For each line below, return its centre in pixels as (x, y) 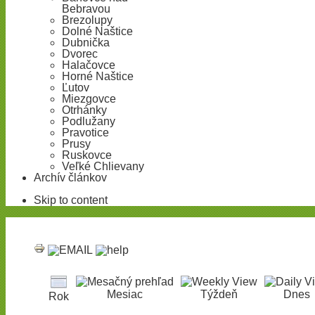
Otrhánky (84, 110)
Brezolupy (87, 20)
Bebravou (86, 8)
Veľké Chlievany (103, 166)
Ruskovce (87, 155)
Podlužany (89, 121)
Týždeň (219, 294)
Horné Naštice (98, 76)
